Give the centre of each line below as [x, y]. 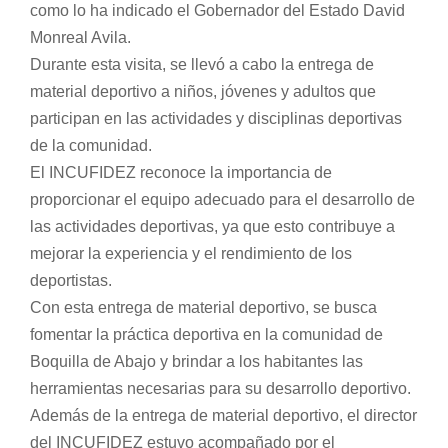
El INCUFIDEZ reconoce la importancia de [181, 173]
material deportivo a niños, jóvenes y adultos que [203, 92]
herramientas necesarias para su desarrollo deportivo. [220, 389]
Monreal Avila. [80, 38]
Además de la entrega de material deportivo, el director [223, 416]
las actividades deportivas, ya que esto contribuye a [212, 227]
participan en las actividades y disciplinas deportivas [216, 119]
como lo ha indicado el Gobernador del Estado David [217, 11]
